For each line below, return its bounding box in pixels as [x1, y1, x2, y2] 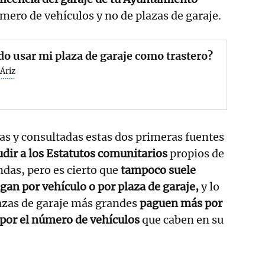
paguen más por [137, 196, 222, 210]
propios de [167, 146, 224, 160]
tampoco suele [121, 163, 196, 177]
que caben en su [140, 212, 224, 227]
